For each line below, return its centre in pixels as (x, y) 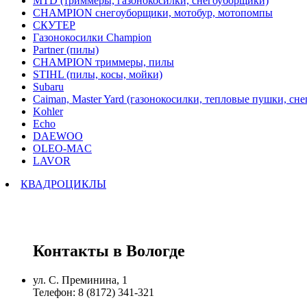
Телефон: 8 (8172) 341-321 (94, 292)
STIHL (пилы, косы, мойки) (98, 74)
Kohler (48, 111)
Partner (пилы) (66, 49)
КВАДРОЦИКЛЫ (63, 184)
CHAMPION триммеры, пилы (103, 62)
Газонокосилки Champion (92, 37)
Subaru (48, 86)
